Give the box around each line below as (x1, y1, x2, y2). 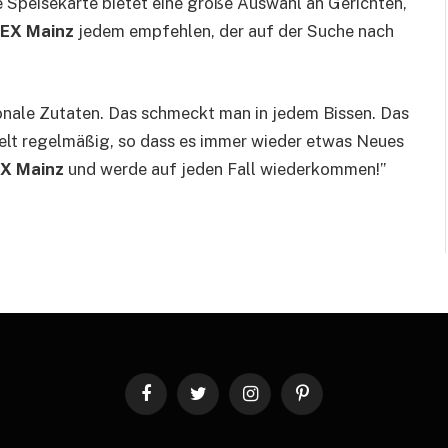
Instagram (248, 394, 309, 410)
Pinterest (300, 394, 357, 410)
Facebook (144, 394, 205, 410)
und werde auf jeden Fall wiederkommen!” (64, 158, 386, 179)
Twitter (196, 394, 240, 410)
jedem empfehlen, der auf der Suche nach (74, 21, 394, 42)
